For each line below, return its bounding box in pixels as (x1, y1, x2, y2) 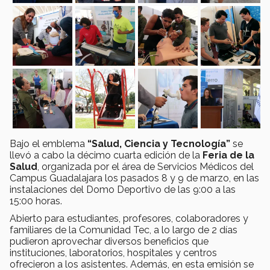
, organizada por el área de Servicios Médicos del (37, 160, 254, 172)
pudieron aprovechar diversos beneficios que (10, 235, 209, 247)
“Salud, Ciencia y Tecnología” (87, 137, 230, 149)
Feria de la (202, 149, 254, 161)
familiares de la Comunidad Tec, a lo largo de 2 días (10, 224, 237, 236)
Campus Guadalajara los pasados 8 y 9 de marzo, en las (10, 172, 259, 184)
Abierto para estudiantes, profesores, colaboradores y (10, 212, 248, 224)
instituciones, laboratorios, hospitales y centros (10, 246, 217, 259)
